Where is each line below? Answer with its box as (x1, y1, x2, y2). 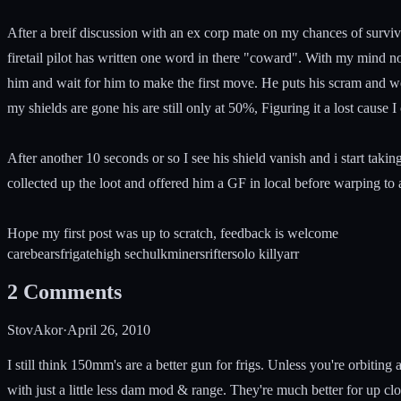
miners (167, 245, 205, 261)
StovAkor (7, 321, 63, 337)
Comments (23, 279, 122, 303)
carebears (7, 245, 60, 261)
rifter (205, 245, 232, 261)
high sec (96, 245, 142, 261)
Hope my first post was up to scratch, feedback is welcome (7, 225, 338, 241)
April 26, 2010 (67, 321, 150, 337)
